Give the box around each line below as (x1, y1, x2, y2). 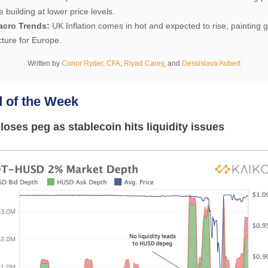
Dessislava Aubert (182, 59, 240, 68)
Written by (28, 59, 62, 68)
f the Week (14, 94, 78, 109)
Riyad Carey (124, 59, 164, 68)
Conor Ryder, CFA (62, 59, 120, 68)
